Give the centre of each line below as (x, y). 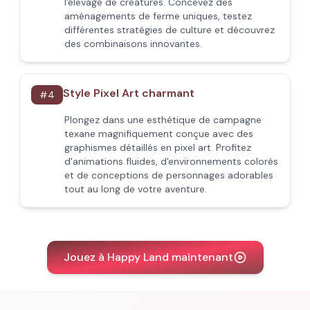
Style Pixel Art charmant (129, 93)
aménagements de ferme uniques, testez (158, 16)
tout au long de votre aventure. (136, 189)
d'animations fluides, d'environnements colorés (171, 161)
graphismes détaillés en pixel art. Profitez (158, 147)
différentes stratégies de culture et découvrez (170, 30)
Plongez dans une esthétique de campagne (163, 120)
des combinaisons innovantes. (133, 44)
